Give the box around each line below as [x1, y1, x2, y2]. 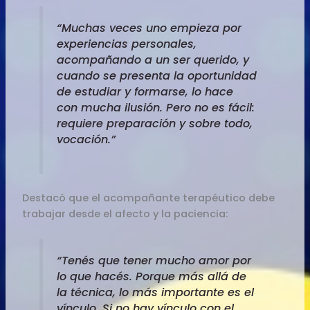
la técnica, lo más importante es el [56, 284, 254, 300]
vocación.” [56, 131, 116, 148]
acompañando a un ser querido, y [56, 52, 249, 69]
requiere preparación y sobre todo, [56, 116, 253, 132]
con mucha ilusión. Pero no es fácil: [56, 100, 255, 116]
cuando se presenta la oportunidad [56, 68, 257, 84]
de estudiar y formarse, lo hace [56, 84, 233, 100]
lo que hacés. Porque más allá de [56, 268, 246, 284]
